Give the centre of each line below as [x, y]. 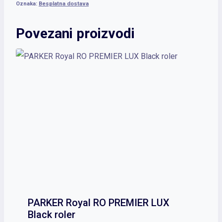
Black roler [52, 215]
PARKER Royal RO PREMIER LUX [99, 203]
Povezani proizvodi [75, 34]
